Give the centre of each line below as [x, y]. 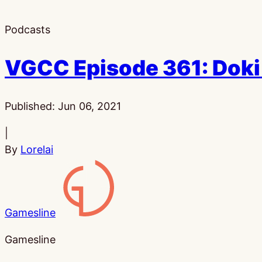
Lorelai [37, 149]
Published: [31, 106]
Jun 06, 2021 [89, 106]
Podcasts [27, 29]
